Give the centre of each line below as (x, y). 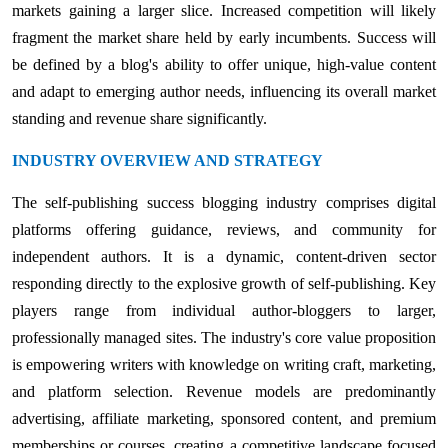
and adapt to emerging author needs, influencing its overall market (224, 91)
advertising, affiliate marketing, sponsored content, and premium (224, 418)
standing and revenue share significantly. (139, 118)
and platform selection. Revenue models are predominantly (224, 391)
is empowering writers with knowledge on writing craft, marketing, (224, 364)
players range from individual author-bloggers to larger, (224, 310)
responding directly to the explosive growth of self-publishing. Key (224, 283)
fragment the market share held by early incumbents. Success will (224, 37)
